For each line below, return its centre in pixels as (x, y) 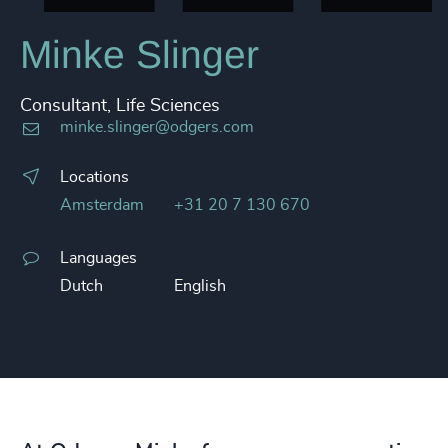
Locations (94, 177)
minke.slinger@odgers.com (157, 127)
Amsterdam (102, 205)
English (200, 286)
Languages (98, 258)
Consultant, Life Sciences (120, 106)
